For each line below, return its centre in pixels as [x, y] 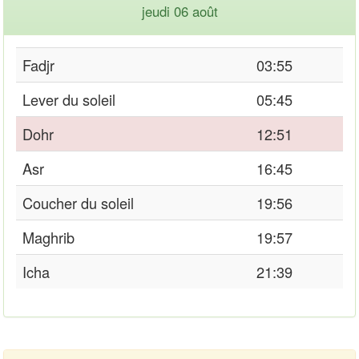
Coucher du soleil [78, 202]
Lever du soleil [69, 99]
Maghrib [48, 237]
